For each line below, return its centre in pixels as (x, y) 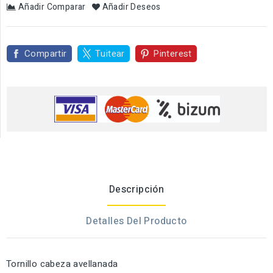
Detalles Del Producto (136, 222)
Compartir (46, 54)
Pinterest (172, 54)
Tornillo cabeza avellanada (62, 264)
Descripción (136, 190)
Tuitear (110, 54)
